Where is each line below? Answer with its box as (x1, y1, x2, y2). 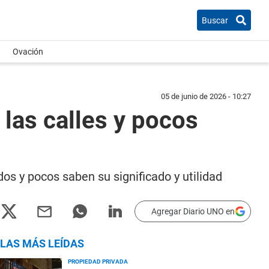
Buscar (202, 15, 228, 25)
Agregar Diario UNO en (151, 207, 235, 216)
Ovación (13, 47, 43, 56)
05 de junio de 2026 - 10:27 (161, 92, 251, 101)
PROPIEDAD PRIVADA (68, 258, 128, 265)
